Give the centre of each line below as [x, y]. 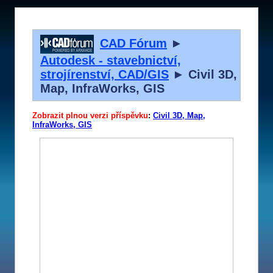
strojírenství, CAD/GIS [105, 74]
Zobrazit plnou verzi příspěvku [90, 116]
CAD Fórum [133, 43]
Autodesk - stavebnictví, [111, 60]
